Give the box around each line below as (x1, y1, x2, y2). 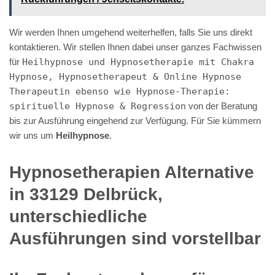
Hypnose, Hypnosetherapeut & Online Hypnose (9, 71, 241, 82)
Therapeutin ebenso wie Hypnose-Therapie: (9, 85, 230, 97)
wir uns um (9, 130, 56, 141)
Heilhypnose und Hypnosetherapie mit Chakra (22, 56, 254, 68)
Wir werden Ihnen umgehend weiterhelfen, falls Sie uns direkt (9, 26, 252, 37)
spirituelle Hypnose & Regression (9, 100, 186, 112)
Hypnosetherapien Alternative (9, 162, 254, 182)
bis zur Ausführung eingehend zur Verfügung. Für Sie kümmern (9, 115, 261, 126)
